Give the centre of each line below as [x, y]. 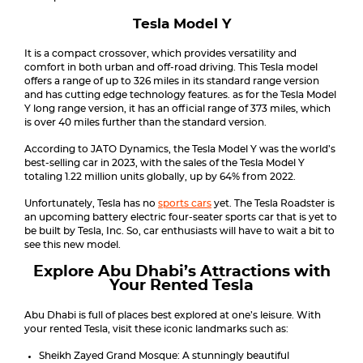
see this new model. [73, 245]
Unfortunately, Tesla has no [91, 203]
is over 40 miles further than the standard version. [145, 122]
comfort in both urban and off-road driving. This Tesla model [171, 67]
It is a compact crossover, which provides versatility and [160, 53]
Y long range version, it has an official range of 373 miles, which [177, 109]
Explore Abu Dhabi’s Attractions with [181, 272]
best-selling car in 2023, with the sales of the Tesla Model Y [164, 163]
